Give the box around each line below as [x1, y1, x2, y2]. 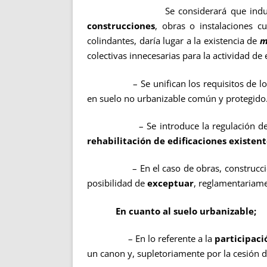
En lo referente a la [135, 232, 215, 244]
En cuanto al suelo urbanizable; [87, 204, 256, 217]
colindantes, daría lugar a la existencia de [87, 35, 260, 47]
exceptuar [147, 177, 194, 190]
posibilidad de [87, 177, 147, 190]
